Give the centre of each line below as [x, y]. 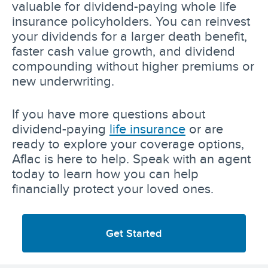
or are [204, 128]
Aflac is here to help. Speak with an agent [131, 158]
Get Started [134, 233]
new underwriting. [63, 80]
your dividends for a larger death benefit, [130, 36]
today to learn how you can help [105, 173]
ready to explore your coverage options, [128, 143]
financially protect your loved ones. [113, 188]
